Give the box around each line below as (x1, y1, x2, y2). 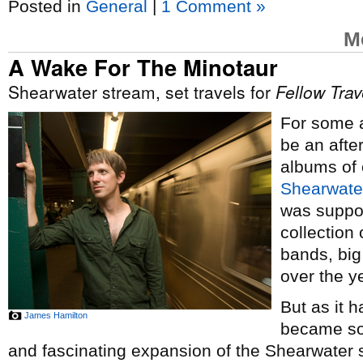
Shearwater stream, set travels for (8, 79, 275, 104)
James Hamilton (24, 310, 88, 320)
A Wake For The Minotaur (8, 51, 278, 83)
